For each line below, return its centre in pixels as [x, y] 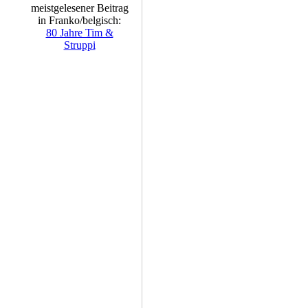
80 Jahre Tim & [79, 33]
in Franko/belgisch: [79, 20]
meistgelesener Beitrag [79, 8]
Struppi [79, 45]
